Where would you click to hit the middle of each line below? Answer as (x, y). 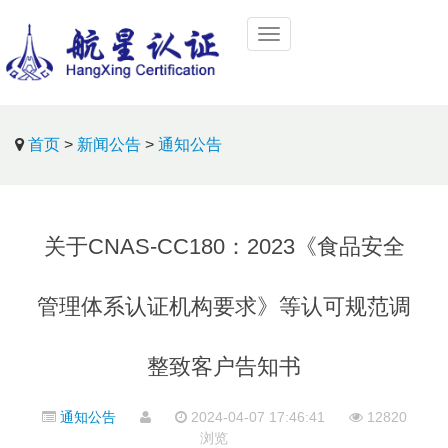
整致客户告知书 (224, 366)
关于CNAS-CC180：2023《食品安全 (224, 246)
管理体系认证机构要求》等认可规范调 (224, 306)
